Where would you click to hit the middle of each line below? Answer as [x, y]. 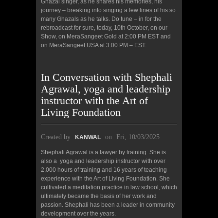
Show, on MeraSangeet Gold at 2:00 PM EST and [106, 36]
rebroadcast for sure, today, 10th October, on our [104, 27]
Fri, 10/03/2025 [138, 137]
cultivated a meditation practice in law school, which [109, 187]
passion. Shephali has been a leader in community [108, 205]
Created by [57, 137]
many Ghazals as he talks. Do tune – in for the [101, 19]
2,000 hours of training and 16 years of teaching [104, 170]
